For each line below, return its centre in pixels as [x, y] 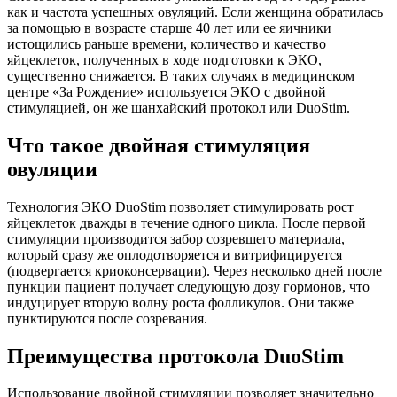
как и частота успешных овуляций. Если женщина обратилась [195, 12]
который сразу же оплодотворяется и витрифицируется [175, 254]
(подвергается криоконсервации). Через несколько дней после [195, 270]
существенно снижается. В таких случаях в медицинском [181, 75]
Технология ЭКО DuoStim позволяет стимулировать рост [180, 206]
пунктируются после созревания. [107, 318]
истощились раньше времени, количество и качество [167, 43]
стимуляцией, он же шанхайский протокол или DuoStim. [179, 107]
